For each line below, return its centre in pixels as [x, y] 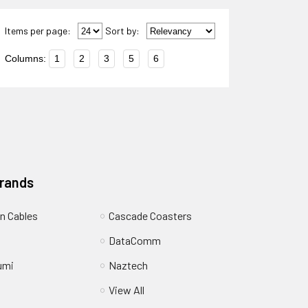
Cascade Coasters [150, 216]
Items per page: [38, 31]
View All [126, 290]
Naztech [128, 265]
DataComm [134, 241]
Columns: [25, 59]
